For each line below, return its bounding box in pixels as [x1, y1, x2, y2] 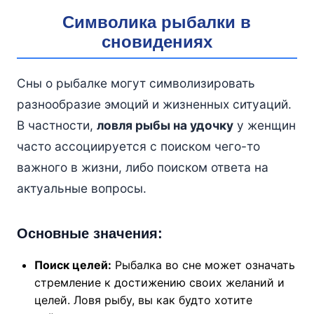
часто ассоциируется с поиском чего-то [16, 139, 260, 154]
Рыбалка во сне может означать [111, 258, 295, 273]
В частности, [16, 118, 97, 133]
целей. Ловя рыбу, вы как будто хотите [34, 293, 252, 308]
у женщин [233, 118, 296, 133]
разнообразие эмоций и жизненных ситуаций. [16, 97, 292, 112]
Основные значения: [16, 226, 163, 242]
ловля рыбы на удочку [96, 118, 233, 133]
